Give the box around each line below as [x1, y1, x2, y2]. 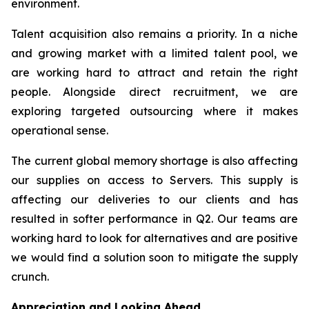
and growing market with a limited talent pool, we [11, 46, 298, 60]
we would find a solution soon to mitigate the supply [11, 250, 298, 264]
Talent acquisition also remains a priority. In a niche [11, 27, 298, 41]
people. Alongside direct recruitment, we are [11, 85, 298, 99]
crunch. [11, 270, 49, 283]
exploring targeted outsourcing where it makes [11, 104, 298, 118]
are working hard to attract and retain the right [11, 66, 298, 79]
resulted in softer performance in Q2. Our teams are [11, 212, 298, 226]
